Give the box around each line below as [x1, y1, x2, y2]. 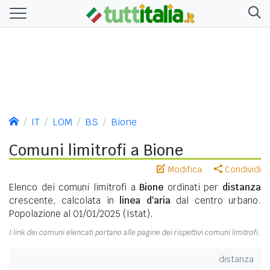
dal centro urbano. [170, 194, 262, 206]
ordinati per [163, 181, 222, 193]
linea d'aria [119, 194, 171, 206]
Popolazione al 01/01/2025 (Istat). [9, 207, 153, 219]
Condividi [222, 163, 261, 175]
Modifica [165, 163, 202, 175]
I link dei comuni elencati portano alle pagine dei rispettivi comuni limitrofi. [9, 227, 260, 237]
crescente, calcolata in [9, 194, 120, 206]
